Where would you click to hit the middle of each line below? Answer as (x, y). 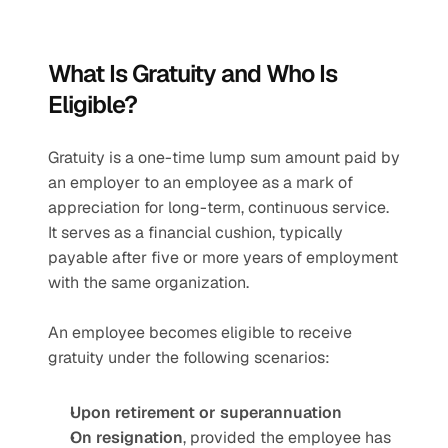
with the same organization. (148, 282)
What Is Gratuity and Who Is (192, 73)
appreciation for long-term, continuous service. (218, 207)
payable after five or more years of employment (223, 257)
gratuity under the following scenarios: (189, 357)
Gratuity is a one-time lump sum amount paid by (224, 157)
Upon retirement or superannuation (206, 412)
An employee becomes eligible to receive (200, 332)
